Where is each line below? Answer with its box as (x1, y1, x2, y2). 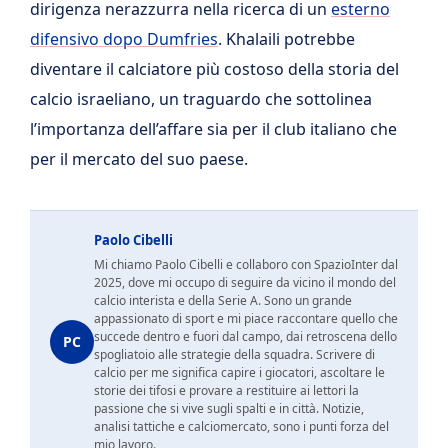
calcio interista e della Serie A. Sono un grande (94, 292, 352, 310)
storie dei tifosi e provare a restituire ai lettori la (94, 382, 359, 400)
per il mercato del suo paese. (30, 148, 248, 171)
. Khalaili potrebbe (218, 28, 355, 51)
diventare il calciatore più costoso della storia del (30, 58, 399, 81)
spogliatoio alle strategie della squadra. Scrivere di (94, 346, 375, 364)
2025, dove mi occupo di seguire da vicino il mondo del (94, 274, 396, 292)
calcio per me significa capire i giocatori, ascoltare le (94, 364, 385, 382)
